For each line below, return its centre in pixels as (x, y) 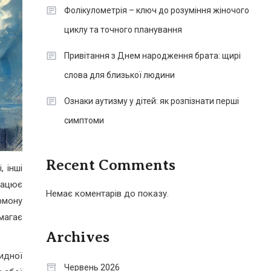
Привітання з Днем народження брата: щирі (152, 56)
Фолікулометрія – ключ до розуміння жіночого (156, 10)
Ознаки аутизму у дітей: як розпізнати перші (151, 101)
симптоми (84, 120)
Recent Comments (110, 165)
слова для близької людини (119, 75)
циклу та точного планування (123, 30)
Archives (77, 237)
